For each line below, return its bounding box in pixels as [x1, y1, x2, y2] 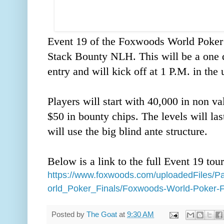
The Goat [86, 210, 117, 218]
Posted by [51, 210, 86, 218]
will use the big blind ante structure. [47, 125, 210, 138]
